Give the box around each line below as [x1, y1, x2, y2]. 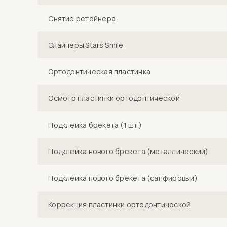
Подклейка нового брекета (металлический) [48, 146, 209, 157]
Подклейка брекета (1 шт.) [48, 120, 142, 130]
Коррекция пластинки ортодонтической [48, 199, 191, 210]
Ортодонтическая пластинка [48, 66, 151, 77]
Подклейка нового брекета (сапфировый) [48, 173, 198, 183]
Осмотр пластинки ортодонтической [48, 93, 180, 103]
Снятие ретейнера [48, 13, 116, 23]
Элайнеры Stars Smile [48, 40, 124, 50]
